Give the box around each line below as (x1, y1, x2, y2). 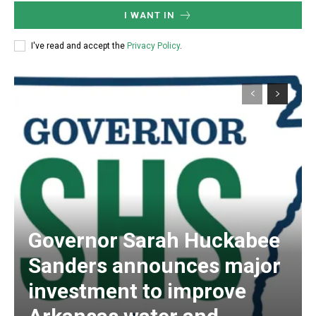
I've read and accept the (31, 40, 127, 51)
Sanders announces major (28, 253, 281, 279)
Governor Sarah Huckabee (28, 228, 280, 253)
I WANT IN (123, 10, 175, 21)
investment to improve (28, 279, 246, 304)
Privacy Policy (127, 40, 180, 51)
